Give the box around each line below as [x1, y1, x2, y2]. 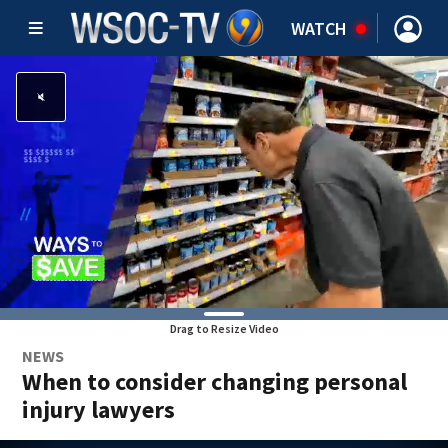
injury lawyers [22, 394, 176, 425]
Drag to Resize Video [169, 321, 279, 336]
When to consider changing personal [22, 366, 408, 397]
